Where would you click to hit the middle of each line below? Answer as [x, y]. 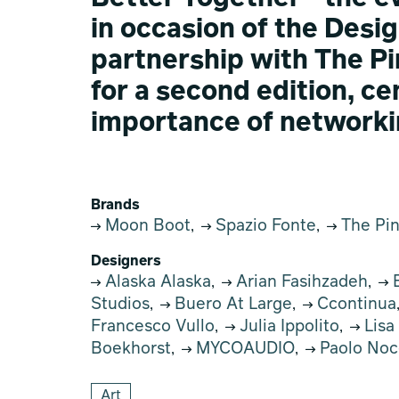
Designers [126, 262]
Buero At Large [231, 305]
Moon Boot [146, 226]
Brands [115, 206]
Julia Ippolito [287, 327]
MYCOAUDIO [243, 349]
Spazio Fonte [264, 226]
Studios [120, 305]
